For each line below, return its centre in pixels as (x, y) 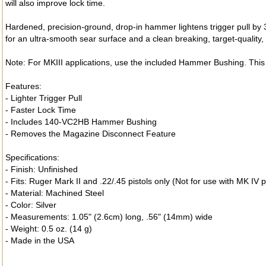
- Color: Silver (31, 205)
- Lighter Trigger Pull (44, 98)
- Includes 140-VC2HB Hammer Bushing (81, 122)
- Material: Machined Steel (55, 193)
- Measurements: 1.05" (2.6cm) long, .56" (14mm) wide (109, 217)
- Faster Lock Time (41, 110)
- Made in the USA (40, 240)
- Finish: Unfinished (42, 169)
